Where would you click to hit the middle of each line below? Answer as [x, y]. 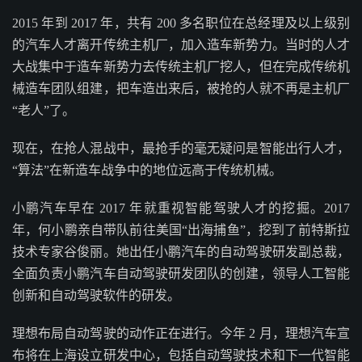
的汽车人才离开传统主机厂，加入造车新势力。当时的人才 [181, 45]
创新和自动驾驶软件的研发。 [96, 295]
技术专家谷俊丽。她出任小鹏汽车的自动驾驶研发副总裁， [181, 252]
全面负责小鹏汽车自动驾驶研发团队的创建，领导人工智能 [181, 274]
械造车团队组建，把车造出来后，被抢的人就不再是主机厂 [181, 88]
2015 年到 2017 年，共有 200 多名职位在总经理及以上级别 [181, 23]
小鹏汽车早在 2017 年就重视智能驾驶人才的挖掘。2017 [181, 208]
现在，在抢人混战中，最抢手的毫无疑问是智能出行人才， [181, 148]
